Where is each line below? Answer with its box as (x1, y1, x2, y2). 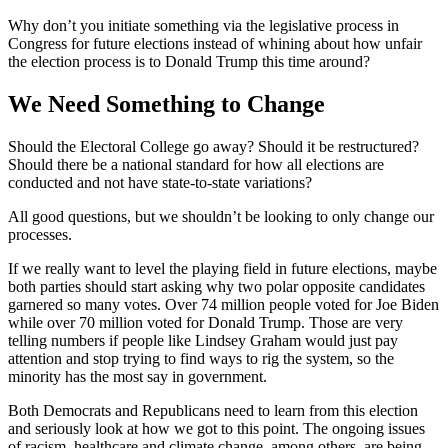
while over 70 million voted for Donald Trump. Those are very (8, 314, 403, 332)
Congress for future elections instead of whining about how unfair (8, 35, 422, 53)
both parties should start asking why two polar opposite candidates (8, 278, 425, 296)
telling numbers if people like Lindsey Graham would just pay (8, 332, 398, 350)
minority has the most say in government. (8, 368, 267, 386)
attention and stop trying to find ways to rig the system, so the (8, 350, 394, 368)
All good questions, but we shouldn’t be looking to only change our (8, 208, 434, 226)
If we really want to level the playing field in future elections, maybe (8, 260, 437, 278)
